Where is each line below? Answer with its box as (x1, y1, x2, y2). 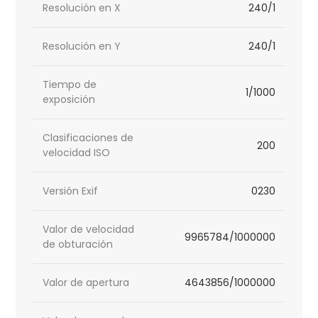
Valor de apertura (43, 275, 130, 290)
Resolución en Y (43, 39, 121, 54)
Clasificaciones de (43, 131, 134, 146)
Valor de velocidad (43, 222, 135, 237)
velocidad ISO (43, 146, 111, 160)
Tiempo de (43, 77, 97, 92)
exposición (43, 92, 96, 107)
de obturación (43, 237, 114, 252)
